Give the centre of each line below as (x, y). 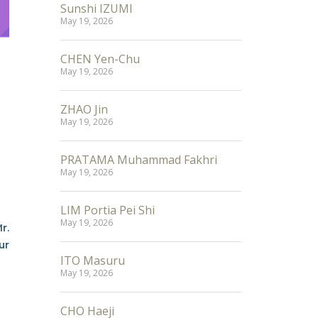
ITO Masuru (93, 261)
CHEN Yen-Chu (100, 59)
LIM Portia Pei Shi (108, 210)
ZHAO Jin (84, 109)
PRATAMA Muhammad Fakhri (139, 160)
